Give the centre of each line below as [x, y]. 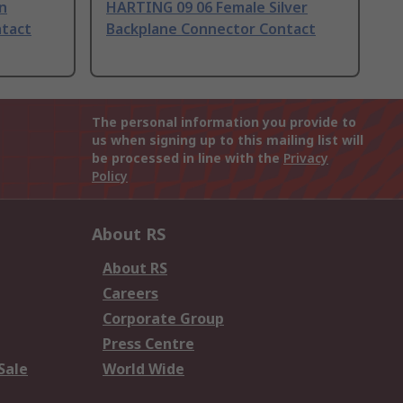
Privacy [306, 158]
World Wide [143, 369]
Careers [130, 294]
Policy [110, 176]
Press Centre [148, 344]
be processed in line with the [188, 158]
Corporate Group [163, 319]
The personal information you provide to [224, 122]
